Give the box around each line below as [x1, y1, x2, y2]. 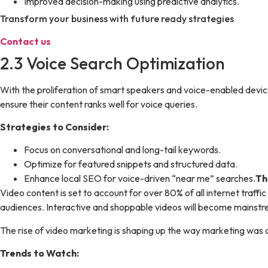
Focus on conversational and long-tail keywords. [24, 144, 221, 156]
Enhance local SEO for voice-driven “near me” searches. [24, 172, 255, 185]
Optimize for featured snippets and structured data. [24, 158, 237, 170]
